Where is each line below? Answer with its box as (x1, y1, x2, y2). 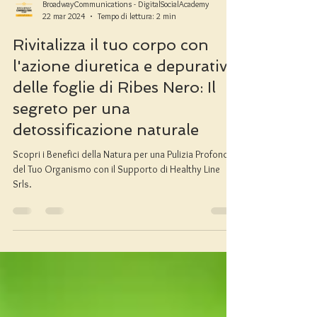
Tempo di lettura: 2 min (98, 42, 176, 52)
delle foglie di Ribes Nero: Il (13, 109, 216, 127)
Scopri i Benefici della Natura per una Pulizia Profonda (13, 179, 234, 192)
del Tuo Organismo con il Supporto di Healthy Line (13, 194, 220, 207)
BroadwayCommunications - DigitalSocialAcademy (42, 30, 209, 40)
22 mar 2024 (42, 42, 85, 52)
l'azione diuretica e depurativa (13, 88, 236, 106)
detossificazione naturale (13, 151, 199, 170)
